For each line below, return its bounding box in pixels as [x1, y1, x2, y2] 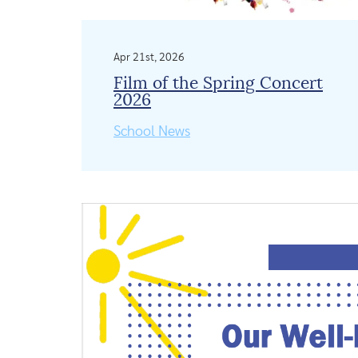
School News [113, 124, 190, 139]
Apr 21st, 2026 [113, 51, 185, 63]
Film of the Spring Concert [113, 74, 323, 92]
